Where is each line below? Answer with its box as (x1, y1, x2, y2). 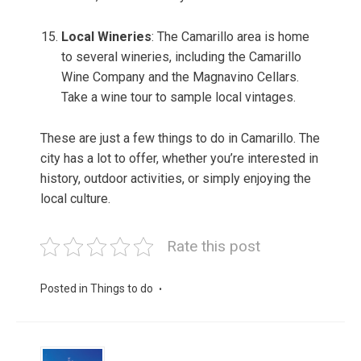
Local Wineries (61, 29, 151, 45)
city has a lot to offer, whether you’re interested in (40, 151, 318, 167)
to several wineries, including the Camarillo (61, 49, 301, 65)
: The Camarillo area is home (151, 29, 309, 45)
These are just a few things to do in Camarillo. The (40, 131, 320, 147)
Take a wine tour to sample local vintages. (61, 89, 296, 106)
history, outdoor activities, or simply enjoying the (40, 171, 311, 187)
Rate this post (167, 237, 260, 256)
